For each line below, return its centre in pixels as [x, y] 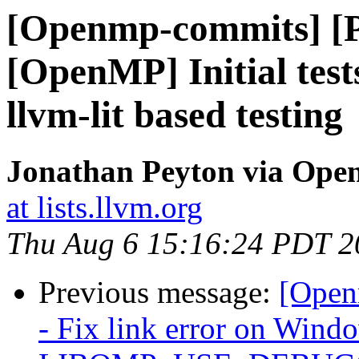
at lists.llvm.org [105, 208]
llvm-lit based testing [175, 115]
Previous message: [159, 292]
